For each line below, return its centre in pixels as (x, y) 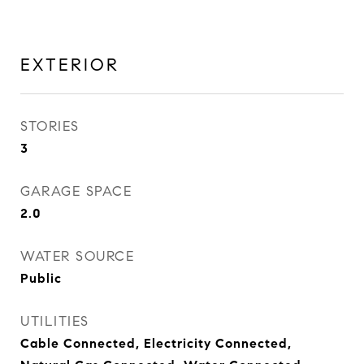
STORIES (50, 126)
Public (41, 278)
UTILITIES (55, 321)
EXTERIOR (70, 65)
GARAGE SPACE (76, 191)
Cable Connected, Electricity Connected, (156, 343)
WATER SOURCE (77, 256)
